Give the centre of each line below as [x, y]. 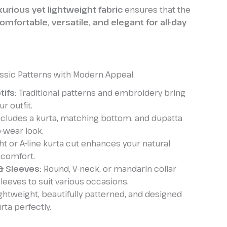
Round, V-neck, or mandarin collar [109, 169]
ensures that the [157, 10]
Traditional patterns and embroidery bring [101, 93]
